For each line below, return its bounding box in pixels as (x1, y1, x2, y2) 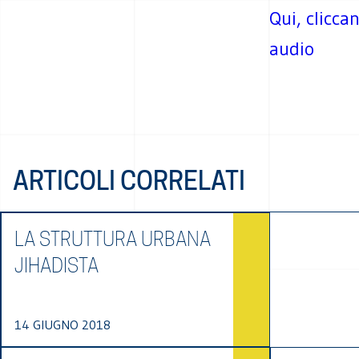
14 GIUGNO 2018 (14, 317, 111, 333)
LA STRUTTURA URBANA (14, 228, 211, 251)
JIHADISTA (14, 254, 99, 277)
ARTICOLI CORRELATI (13, 165, 245, 196)
